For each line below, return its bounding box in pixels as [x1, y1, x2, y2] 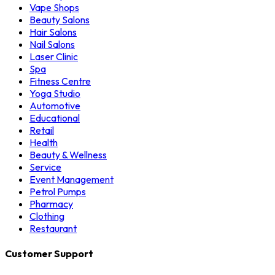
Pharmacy [29, 198, 73, 211]
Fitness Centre [29, 75, 91, 88]
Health [29, 136, 58, 149]
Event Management [29, 173, 114, 186]
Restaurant [29, 222, 77, 235]
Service [29, 161, 61, 174]
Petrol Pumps [29, 185, 86, 198]
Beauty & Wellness [29, 149, 107, 161]
